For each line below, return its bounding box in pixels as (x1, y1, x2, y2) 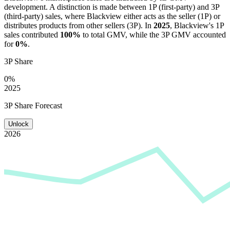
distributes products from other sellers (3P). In (4, 21, 154, 30)
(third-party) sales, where (4, 11, 87, 21)
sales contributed (4, 30, 60, 39)
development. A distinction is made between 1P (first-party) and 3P (4, 2, 219, 11)
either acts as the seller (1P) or (122, 11, 220, 21)
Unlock (8, 120, 29, 128)
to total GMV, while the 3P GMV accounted (81, 30, 226, 39)
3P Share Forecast (4, 101, 62, 110)
